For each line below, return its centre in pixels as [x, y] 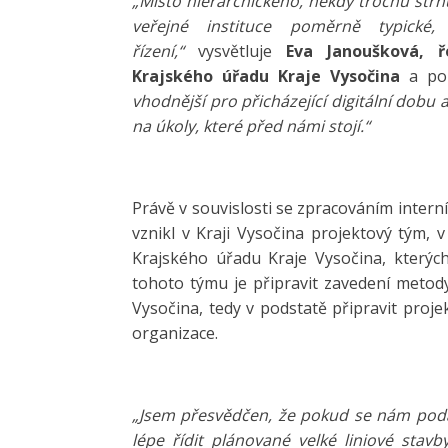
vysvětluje [235, 51]
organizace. [175, 333]
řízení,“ [158, 51]
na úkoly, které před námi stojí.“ [251, 126]
